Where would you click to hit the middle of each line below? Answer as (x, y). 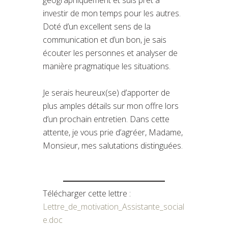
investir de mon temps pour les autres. (112, 13)
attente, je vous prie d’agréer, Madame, (113, 132)
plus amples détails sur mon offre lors (111, 106)
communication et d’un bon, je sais (105, 39)
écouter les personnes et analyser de (110, 53)
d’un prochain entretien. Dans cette (106, 119)
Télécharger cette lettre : (87, 193)
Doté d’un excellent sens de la (97, 26)
